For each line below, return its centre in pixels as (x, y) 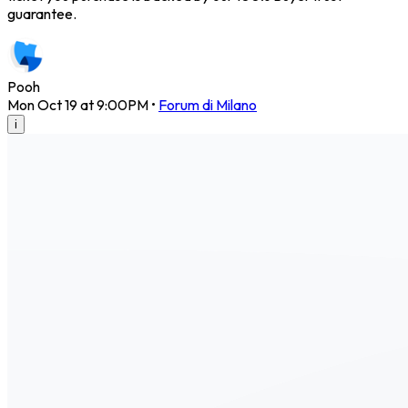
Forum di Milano (208, 105)
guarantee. (42, 14)
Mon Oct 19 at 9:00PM (78, 105)
